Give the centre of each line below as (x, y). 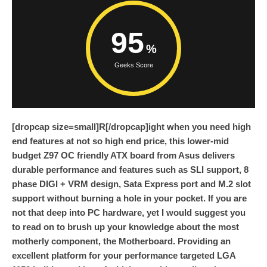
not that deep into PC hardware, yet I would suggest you (129, 213)
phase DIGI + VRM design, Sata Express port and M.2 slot (131, 184)
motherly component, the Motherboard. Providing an (121, 241)
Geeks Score (133, 65)
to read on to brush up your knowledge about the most (125, 227)
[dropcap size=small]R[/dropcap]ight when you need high (131, 127)
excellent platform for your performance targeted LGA (124, 256)
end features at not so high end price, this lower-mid (120, 141)
